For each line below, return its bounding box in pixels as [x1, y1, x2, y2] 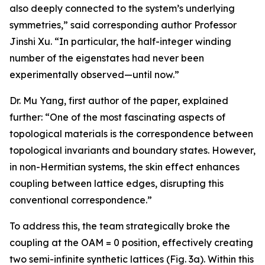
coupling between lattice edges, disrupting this [9, 177, 224, 189]
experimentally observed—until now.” [9, 69, 179, 80]
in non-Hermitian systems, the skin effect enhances [9, 161, 240, 173]
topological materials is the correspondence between [9, 128, 253, 140]
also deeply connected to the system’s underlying [9, 2, 235, 14]
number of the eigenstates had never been [9, 52, 204, 64]
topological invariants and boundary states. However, [9, 144, 256, 156]
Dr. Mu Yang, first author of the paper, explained [9, 95, 228, 106]
